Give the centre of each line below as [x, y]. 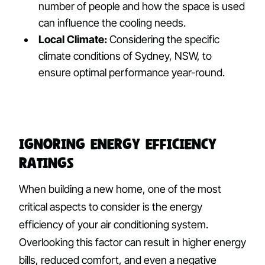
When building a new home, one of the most [120, 189]
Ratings [46, 163]
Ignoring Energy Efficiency [118, 144]
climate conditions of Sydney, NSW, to [125, 56]
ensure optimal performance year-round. [132, 73]
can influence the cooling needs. [112, 23]
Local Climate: [73, 40]
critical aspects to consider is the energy [111, 207]
